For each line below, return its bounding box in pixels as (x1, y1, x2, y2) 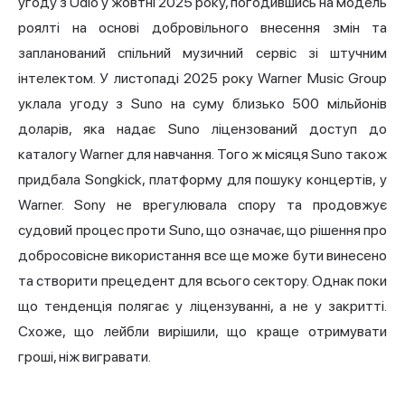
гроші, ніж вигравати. (18, 348, 151, 366)
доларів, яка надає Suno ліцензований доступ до (18, 120, 387, 138)
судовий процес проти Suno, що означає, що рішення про (18, 221, 387, 240)
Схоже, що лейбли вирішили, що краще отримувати (18, 323, 387, 341)
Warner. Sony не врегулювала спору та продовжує (18, 196, 387, 214)
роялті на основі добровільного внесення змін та (18, 19, 387, 37)
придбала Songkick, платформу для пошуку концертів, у (18, 171, 387, 189)
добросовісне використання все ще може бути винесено (18, 247, 387, 265)
